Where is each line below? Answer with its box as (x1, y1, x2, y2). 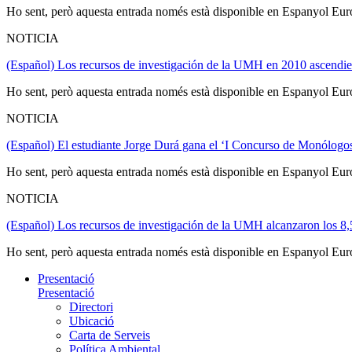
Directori (69, 299, 113, 313)
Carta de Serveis (69, 328, 150, 342)
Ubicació (69, 313, 114, 328)
